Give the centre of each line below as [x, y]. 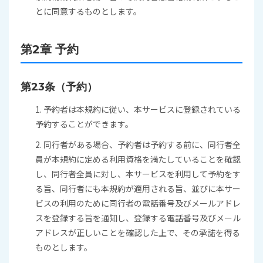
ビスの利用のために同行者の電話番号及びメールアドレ [138, 203]
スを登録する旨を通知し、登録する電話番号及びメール [138, 218]
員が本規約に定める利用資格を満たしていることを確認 [138, 159]
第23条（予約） [59, 87]
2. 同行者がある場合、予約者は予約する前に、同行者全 [138, 144]
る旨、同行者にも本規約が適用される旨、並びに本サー [138, 188]
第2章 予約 [50, 49]
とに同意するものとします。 [88, 11]
